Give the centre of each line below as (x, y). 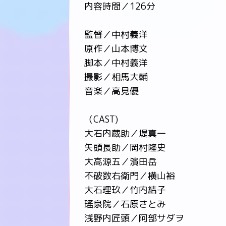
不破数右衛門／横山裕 (130, 176)
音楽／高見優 (111, 91)
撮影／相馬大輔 (116, 77)
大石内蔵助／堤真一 (125, 133)
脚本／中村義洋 (116, 63)
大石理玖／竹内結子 (125, 190)
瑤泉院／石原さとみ (125, 204)
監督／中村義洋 (116, 35)
